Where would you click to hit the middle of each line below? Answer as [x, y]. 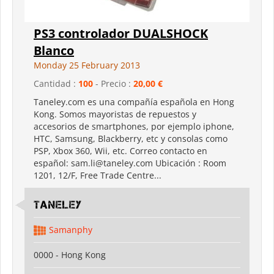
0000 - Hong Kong [70, 254]
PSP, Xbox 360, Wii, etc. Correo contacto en [120, 150]
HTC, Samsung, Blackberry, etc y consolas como [131, 138]
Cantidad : [56, 83]
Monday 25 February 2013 [87, 65]
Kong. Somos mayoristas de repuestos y [115, 114]
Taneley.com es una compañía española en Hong [134, 102]
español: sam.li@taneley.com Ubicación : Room [130, 163]
